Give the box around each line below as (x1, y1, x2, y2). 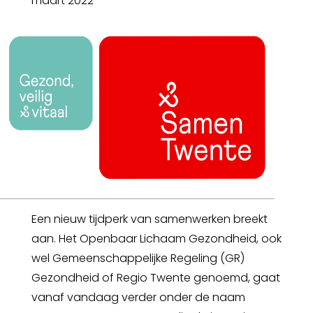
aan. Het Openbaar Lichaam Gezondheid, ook (31, 230, 282, 247)
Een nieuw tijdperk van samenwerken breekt (31, 210, 268, 227)
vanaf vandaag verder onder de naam (31, 289, 245, 305)
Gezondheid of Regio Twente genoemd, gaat (31, 269, 280, 286)
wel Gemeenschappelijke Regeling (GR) (31, 249, 245, 266)
